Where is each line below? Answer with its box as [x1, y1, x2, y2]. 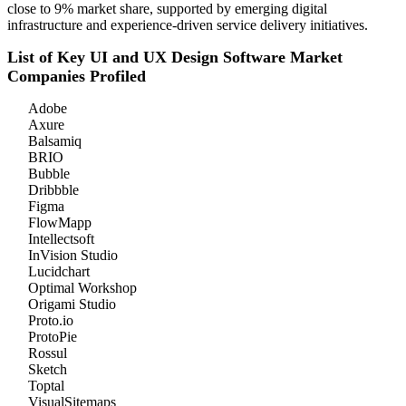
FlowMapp [28, 215, 92, 231]
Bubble [28, 166, 70, 182]
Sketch [28, 362, 67, 378]
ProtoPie [28, 329, 77, 345]
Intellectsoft [28, 231, 94, 247]
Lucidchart [28, 264, 90, 280]
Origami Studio [28, 296, 116, 313]
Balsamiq [28, 133, 82, 150]
